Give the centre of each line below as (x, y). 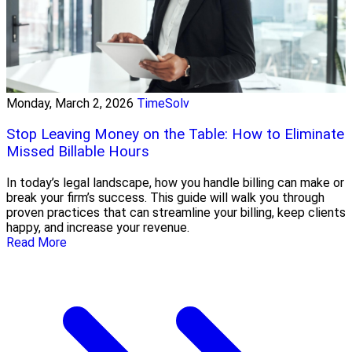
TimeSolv (163, 104)
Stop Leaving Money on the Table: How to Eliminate (175, 135)
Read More (37, 242)
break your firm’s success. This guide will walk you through (165, 197)
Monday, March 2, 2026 (70, 104)
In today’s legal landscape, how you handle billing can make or (175, 182)
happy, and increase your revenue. (98, 227)
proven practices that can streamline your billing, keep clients (176, 212)
